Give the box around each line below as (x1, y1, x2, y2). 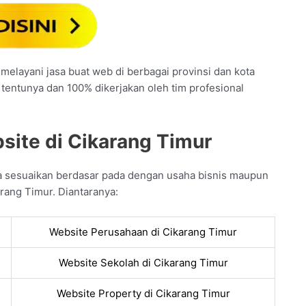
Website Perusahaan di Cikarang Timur (49, 225, 237, 239)
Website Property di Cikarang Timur (56, 287, 230, 301)
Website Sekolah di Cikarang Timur (58, 256, 228, 270)
